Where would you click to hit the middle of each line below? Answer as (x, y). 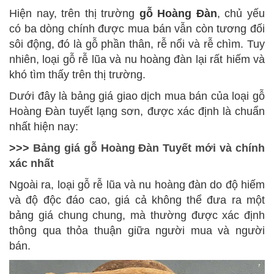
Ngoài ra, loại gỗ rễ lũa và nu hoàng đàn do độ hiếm (137, 184)
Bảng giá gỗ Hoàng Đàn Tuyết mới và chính (149, 148)
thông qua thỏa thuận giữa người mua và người (137, 230)
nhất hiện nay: (45, 126)
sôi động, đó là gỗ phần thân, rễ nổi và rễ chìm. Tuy (137, 44)
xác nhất (31, 163)
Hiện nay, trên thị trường (74, 13)
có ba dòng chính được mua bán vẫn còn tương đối (137, 28)
